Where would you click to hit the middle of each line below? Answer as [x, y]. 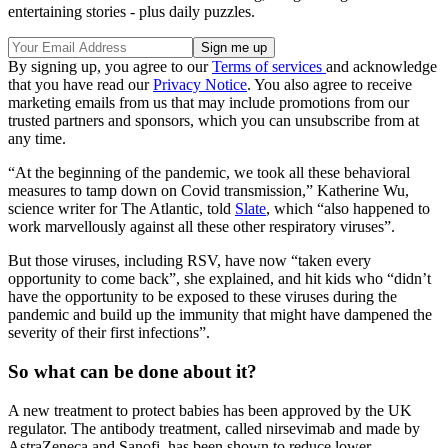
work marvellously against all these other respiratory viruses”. [201, 227]
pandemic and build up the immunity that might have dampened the [220, 315]
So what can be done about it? [132, 372]
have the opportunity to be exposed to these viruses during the [202, 297]
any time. [37, 139]
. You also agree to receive [329, 85]
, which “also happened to [348, 209]
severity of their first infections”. [109, 333]
